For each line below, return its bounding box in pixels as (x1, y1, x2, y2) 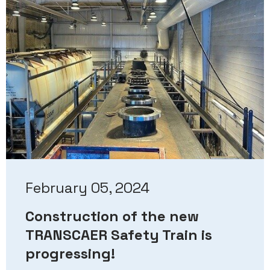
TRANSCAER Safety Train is (25, 225, 212, 245)
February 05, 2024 (25, 178, 149, 198)
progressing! (25, 244, 115, 263)
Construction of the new (25, 207, 199, 226)
